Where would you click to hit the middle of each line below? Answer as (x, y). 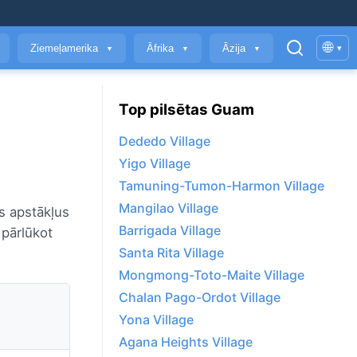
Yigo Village (155, 164)
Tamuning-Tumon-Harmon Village (222, 186)
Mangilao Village (169, 208)
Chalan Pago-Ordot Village (200, 298)
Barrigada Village (170, 231)
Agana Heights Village (186, 342)
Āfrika (162, 48)
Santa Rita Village (171, 253)
